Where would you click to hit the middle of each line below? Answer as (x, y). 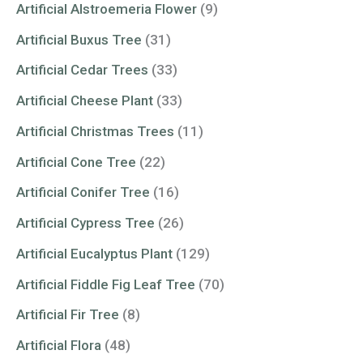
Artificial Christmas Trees (95, 131)
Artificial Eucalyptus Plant (94, 253)
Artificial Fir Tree (68, 315)
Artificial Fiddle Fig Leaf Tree (106, 284)
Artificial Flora (59, 346)
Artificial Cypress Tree (85, 223)
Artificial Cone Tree (76, 162)
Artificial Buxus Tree (79, 39)
